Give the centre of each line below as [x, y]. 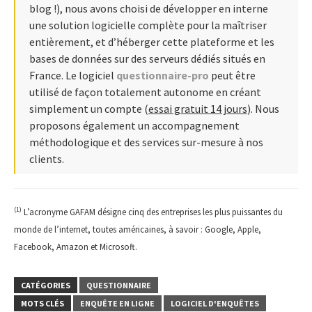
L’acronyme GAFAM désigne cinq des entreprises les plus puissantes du [152, 211]
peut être [232, 75]
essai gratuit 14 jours [198, 108]
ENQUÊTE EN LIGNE [117, 303]
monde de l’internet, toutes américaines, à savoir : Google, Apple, [138, 229]
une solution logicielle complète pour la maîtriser [148, 25]
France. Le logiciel [73, 75]
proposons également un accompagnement [134, 125]
